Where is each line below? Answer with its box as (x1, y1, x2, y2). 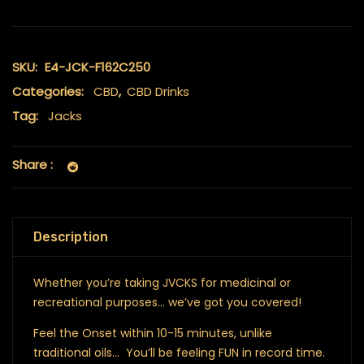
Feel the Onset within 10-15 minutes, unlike (33, 325, 272, 342)
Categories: (12, 83, 84, 101)
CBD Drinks (127, 83, 189, 101)
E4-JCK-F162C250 (45, 58, 150, 76)
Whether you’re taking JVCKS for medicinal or (33, 275, 291, 292)
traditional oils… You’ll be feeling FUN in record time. (33, 344, 325, 362)
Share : (12, 156, 53, 174)
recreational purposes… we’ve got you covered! (33, 294, 305, 311)
